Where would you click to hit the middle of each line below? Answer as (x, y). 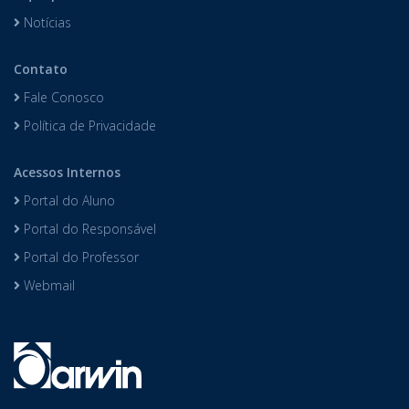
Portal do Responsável (88, 229)
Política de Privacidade (88, 126)
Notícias (46, 22)
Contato (41, 69)
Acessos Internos (67, 172)
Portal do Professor (79, 257)
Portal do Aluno (68, 200)
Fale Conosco (62, 97)
